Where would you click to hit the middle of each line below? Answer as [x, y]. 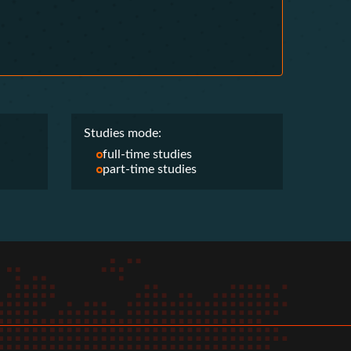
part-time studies [150, 169]
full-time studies [147, 154]
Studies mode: [123, 133]
